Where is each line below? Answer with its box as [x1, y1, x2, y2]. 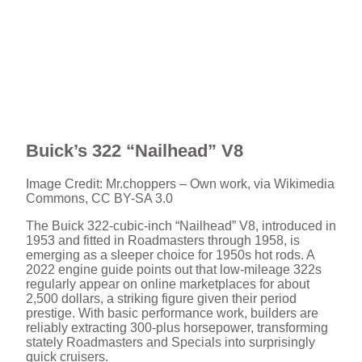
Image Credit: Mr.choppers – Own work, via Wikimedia [26, 177, 335, 192]
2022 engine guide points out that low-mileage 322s [26, 263, 322, 277]
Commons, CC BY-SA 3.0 [26, 192, 173, 206]
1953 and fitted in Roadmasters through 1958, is [26, 234, 300, 248]
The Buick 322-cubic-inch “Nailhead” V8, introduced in [26, 219, 336, 234]
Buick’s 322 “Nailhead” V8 [26, 141, 243, 162]
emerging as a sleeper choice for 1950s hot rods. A [26, 248, 314, 263]
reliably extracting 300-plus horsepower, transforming [26, 321, 328, 335]
